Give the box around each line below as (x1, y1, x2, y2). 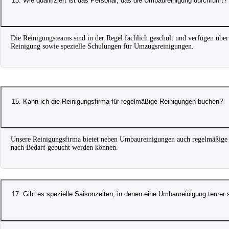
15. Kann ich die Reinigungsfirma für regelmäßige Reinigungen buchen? (12, 97, 223, 105)
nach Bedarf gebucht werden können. (11, 144, 118, 152)
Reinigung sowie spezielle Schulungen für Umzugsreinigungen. (11, 42, 194, 51)
